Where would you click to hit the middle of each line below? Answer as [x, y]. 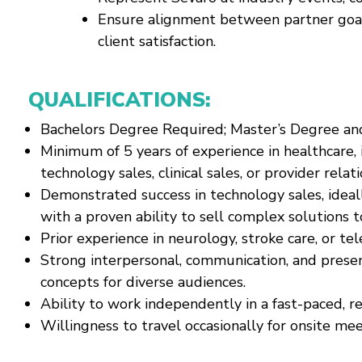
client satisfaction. [157, 41]
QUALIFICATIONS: [120, 100]
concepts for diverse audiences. [143, 282]
